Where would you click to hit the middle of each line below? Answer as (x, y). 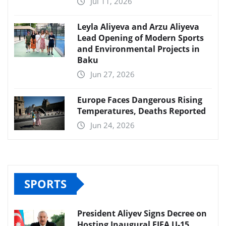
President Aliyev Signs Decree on (142, 214)
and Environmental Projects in (138, 49)
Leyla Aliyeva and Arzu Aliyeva (138, 27)
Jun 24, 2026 (112, 125)
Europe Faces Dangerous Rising (140, 100)
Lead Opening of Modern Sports (140, 38)
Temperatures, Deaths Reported (142, 111)
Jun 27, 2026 (112, 74)
